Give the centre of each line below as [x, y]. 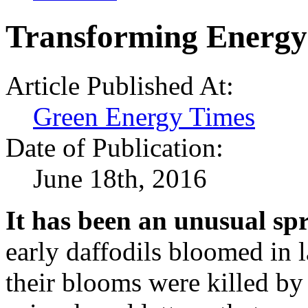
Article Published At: [120, 85]
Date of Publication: [114, 147]
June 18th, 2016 [120, 178]
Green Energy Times [144, 116]
